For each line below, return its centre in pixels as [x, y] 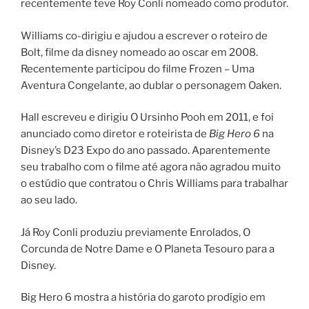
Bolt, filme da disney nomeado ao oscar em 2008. [139, 52]
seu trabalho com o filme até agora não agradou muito [151, 167]
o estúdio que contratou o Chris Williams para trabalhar [154, 184]
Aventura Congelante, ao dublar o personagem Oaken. [151, 85]
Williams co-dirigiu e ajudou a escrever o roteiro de [144, 36]
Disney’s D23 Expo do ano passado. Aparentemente [146, 151]
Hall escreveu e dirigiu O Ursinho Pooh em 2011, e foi [147, 118]
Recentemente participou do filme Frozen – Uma [138, 69]
